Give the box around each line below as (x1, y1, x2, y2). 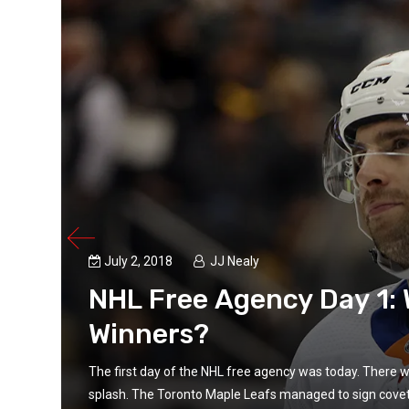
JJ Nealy (210, 253, 260, 268)
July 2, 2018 (104, 253, 176, 268)
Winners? (89, 317, 210, 351)
